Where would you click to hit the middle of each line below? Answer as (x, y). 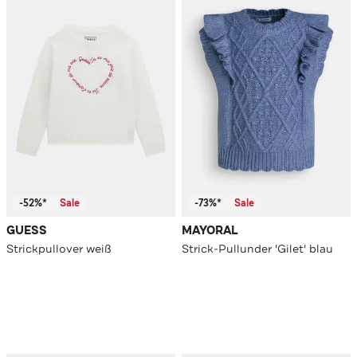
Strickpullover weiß (59, 249)
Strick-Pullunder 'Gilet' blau (257, 249)
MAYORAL (210, 231)
